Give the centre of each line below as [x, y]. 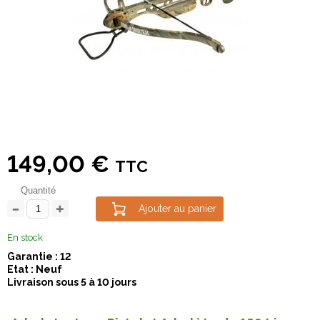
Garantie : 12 [39, 256]
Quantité [38, 190]
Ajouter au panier [177, 209]
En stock [25, 237]
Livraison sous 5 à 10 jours [72, 282]
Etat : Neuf [35, 269]
